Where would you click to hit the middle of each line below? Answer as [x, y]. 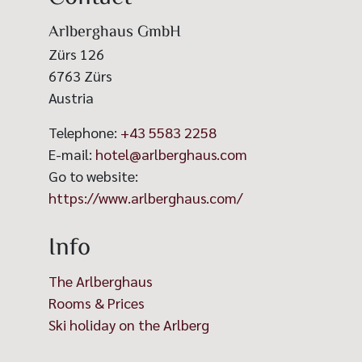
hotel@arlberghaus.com [171, 154]
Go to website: [93, 176]
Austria [71, 98]
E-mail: [72, 154]
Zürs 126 [76, 54]
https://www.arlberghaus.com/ [145, 198]
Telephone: [84, 133]
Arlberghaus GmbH [115, 33]
